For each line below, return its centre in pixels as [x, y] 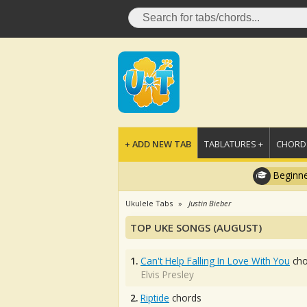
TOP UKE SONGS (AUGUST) [196, 228]
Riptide [155, 298]
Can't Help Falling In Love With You [215, 261]
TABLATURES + [234, 144]
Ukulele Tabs [149, 203]
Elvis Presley [168, 274]
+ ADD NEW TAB [158, 144]
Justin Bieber [210, 203]
